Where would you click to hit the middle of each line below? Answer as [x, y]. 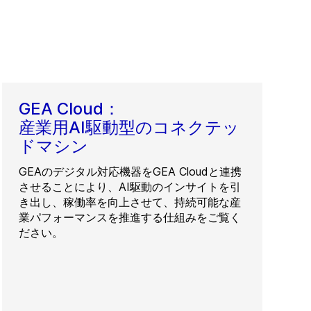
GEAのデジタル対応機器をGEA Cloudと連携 [131, 172]
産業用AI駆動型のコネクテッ [129, 128]
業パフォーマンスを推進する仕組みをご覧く [130, 218]
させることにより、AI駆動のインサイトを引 [130, 187]
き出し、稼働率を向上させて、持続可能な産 [130, 202]
